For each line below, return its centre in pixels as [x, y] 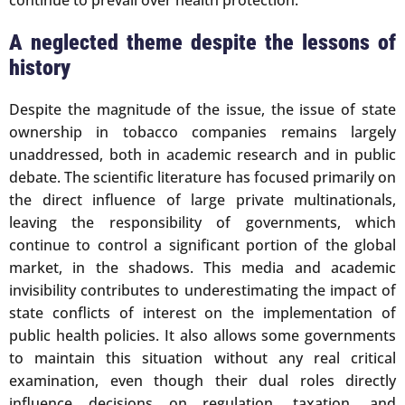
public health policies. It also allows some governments [202, 335]
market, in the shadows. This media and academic [202, 267]
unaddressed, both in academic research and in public [202, 154]
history [40, 67]
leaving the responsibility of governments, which [202, 222]
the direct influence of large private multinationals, [202, 199]
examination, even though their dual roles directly [202, 380]
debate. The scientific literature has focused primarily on [202, 177]
